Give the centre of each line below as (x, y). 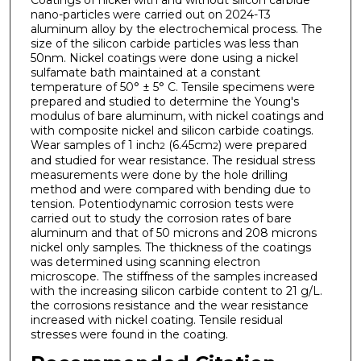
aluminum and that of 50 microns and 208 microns (173, 232)
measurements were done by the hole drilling (159, 174)
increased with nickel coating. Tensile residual (156, 320)
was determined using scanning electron (145, 261)
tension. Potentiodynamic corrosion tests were (162, 203)
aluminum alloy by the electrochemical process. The (176, 29)
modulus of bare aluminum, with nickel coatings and (177, 116)
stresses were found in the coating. (129, 334)
